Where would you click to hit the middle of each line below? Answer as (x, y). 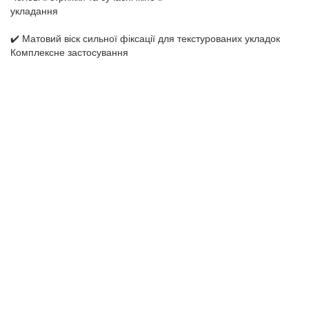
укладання (34, 10)
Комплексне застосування (69, 52)
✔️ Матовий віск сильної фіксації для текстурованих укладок (145, 38)
